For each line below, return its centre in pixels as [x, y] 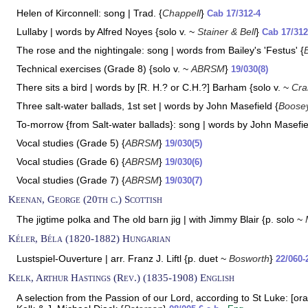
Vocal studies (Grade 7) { [71, 180]
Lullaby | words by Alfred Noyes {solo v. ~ [107, 32]
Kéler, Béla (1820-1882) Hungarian [89, 238]
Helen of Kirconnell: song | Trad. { [89, 13]
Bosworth [249, 258]
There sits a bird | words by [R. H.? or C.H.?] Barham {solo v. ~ [154, 87]
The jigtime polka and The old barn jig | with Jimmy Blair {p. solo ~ [161, 219]
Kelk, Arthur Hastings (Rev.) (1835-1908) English [121, 277]
